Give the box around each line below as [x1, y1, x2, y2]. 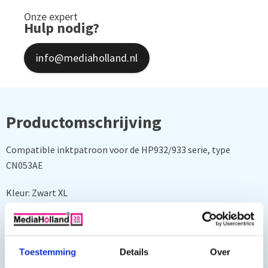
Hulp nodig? [24, 19, 99, 37]
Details [119, 246, 149, 257]
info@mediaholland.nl [36, 51, 138, 65]
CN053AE [6, 159, 43, 171]
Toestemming [19, 246, 77, 257]
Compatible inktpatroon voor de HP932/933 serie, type [6, 144, 230, 156]
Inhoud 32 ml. [6, 214, 61, 226]
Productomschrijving [6, 111, 162, 133]
